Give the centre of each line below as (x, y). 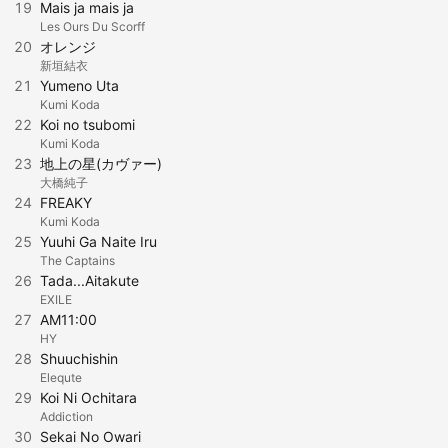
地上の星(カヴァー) (101, 163)
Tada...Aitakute (89, 280)
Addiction (66, 416)
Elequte (61, 377)
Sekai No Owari (90, 436)
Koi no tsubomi (87, 124)
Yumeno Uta (79, 85)
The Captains (77, 260)
